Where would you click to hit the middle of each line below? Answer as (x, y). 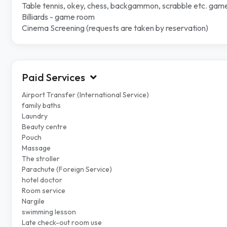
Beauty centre (44, 127)
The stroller (41, 159)
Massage (36, 148)
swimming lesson (49, 212)
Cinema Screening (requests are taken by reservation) (115, 28)
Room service (44, 191)
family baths (41, 106)
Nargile (33, 201)
